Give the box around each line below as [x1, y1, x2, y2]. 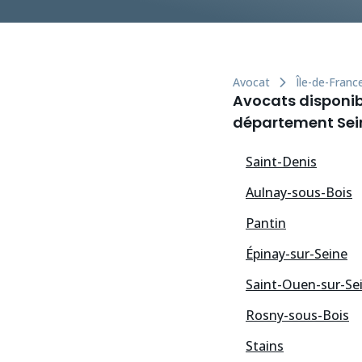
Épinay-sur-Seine [246, 245, 347, 263]
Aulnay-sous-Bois [246, 183, 352, 202]
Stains [246, 337, 284, 356]
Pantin [246, 214, 286, 233]
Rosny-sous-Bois [246, 306, 349, 325]
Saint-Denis [246, 153, 317, 171]
